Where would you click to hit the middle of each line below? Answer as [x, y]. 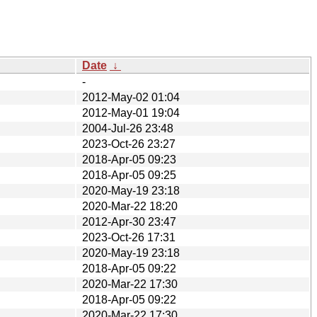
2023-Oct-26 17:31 [129, 237]
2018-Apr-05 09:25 [129, 175]
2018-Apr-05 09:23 [129, 159]
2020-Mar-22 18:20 [130, 206]
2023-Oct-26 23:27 [129, 144]
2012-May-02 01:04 [131, 97]
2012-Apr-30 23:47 [129, 221]
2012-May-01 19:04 [131, 113]
